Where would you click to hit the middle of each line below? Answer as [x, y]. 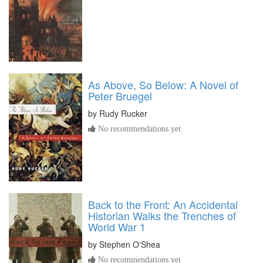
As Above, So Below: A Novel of [163, 85]
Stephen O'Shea [130, 244]
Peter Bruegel [120, 96]
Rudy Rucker [123, 114]
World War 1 [117, 226]
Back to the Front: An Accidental [163, 204]
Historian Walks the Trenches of [162, 215]
